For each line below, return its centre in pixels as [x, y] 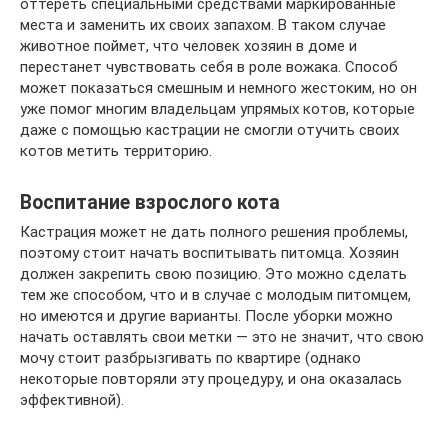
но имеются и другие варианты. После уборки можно [206, 316]
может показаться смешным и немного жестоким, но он [218, 88]
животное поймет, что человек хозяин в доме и [188, 46]
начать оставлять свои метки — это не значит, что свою [222, 337]
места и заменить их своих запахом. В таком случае [203, 25]
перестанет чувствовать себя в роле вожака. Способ [209, 67]
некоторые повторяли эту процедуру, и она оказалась [211, 379]
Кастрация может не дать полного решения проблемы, [214, 232]
